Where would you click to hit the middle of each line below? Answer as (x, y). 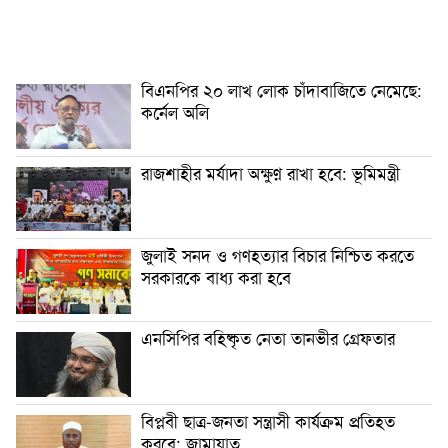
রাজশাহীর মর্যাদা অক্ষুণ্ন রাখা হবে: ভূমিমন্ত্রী (270, 172)
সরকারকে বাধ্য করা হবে (216, 277)
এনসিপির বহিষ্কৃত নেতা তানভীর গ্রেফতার (268, 337)
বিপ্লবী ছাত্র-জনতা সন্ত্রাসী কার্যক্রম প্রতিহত (268, 420)
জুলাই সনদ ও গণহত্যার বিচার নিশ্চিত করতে (277, 255)
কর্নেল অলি (175, 111)
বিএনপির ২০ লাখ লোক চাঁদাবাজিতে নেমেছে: (281, 89)
